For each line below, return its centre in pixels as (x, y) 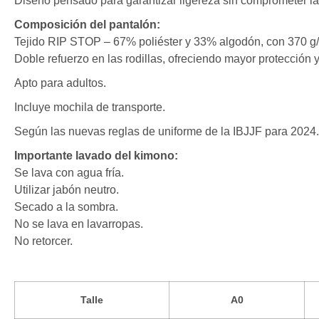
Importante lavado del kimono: (96, 155)
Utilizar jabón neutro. (67, 189)
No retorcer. (43, 241)
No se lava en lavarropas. (79, 224)
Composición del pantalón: (87, 24)
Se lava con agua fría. (69, 172)
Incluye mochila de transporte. (90, 107)
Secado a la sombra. (66, 206)
